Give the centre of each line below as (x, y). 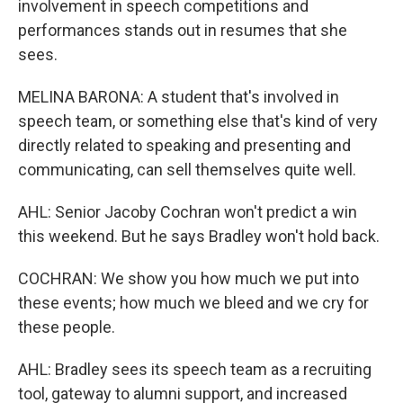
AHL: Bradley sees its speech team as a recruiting (195, 369)
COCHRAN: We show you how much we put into (188, 278)
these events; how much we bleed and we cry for (193, 303)
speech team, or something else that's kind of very (198, 121)
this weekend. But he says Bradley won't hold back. (199, 236)
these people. (67, 327)
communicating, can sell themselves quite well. (187, 170)
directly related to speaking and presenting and (184, 145)
